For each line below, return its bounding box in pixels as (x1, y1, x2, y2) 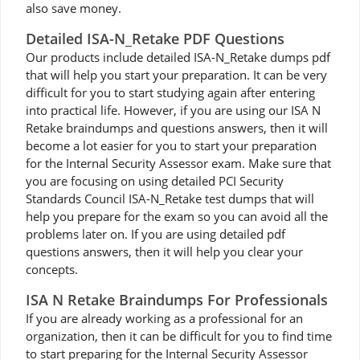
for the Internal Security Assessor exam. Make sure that (26, 155, 331, 171)
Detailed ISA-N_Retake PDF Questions (26, 29, 284, 48)
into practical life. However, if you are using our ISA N (26, 102, 321, 118)
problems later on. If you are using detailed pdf (26, 226, 285, 242)
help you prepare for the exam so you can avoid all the (26, 208, 328, 224)
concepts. (26, 261, 78, 277)
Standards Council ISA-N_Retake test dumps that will (26, 190, 314, 207)
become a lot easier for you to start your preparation (26, 137, 317, 153)
